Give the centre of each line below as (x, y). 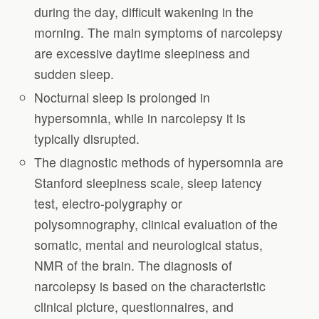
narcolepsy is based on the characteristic (150, 286)
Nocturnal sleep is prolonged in (122, 98)
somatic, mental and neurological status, (149, 245)
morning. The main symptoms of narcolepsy (159, 33)
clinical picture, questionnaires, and (134, 307)
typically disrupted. (87, 139)
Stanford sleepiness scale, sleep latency (148, 183)
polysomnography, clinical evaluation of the (156, 224)
